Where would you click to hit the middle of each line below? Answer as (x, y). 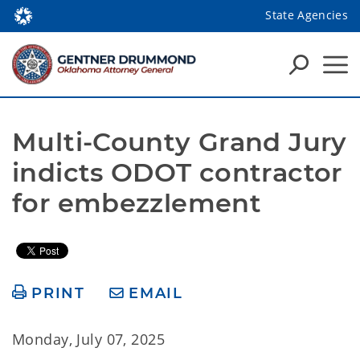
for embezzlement (137, 203)
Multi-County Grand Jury (180, 142)
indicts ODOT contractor (177, 172)
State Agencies (307, 14)
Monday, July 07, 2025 (89, 339)
